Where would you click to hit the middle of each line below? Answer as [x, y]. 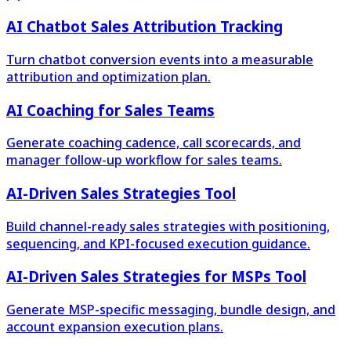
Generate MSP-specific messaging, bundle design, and [171, 310]
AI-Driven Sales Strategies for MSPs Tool [156, 277]
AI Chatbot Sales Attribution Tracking [145, 27]
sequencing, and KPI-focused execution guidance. [158, 243]
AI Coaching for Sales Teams [110, 110]
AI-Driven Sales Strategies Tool [121, 193]
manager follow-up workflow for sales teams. [144, 160]
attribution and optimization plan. [109, 76]
